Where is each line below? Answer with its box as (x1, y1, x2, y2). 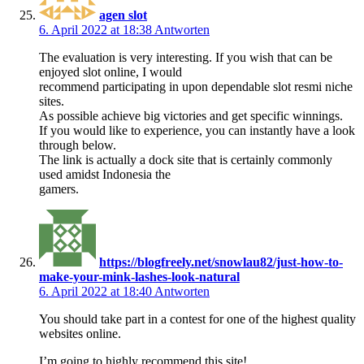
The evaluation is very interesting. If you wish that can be (39, 50, 332, 64)
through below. (39, 137, 116, 152)
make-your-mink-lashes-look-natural (39, 269, 240, 284)
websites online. (39, 326, 121, 340)
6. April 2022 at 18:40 (39, 284, 154, 298)
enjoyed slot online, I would (39, 64, 182, 79)
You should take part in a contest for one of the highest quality (39, 311, 356, 326)
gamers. (39, 181, 79, 196)
